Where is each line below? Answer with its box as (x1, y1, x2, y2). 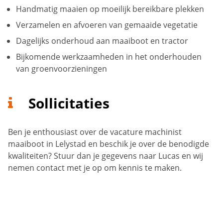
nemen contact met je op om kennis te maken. (8, 162, 182, 174)
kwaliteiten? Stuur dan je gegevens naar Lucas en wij (8, 150, 203, 162)
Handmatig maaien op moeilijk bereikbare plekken (16, 3, 204, 15)
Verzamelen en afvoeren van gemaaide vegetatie (16, 19, 198, 31)
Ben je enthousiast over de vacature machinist (8, 126, 182, 138)
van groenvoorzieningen (16, 63, 107, 75)
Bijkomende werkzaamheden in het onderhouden (16, 51, 202, 63)
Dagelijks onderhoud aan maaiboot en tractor (16, 35, 188, 47)
